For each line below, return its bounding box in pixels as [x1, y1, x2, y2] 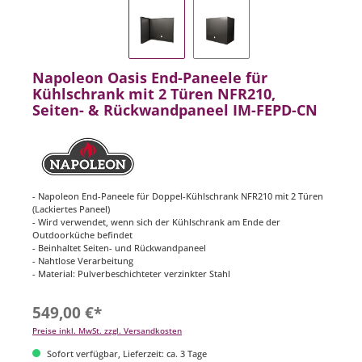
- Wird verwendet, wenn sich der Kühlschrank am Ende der [32, 216, 280, 229]
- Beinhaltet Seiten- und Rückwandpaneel [32, 242, 206, 255]
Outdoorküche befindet [32, 229, 133, 242]
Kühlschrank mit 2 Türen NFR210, [32, 84, 276, 104]
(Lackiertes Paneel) [32, 203, 110, 216]
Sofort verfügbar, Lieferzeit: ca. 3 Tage [44, 347, 207, 360]
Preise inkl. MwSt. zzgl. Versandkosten [32, 325, 182, 336]
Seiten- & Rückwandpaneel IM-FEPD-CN [32, 100, 318, 120]
